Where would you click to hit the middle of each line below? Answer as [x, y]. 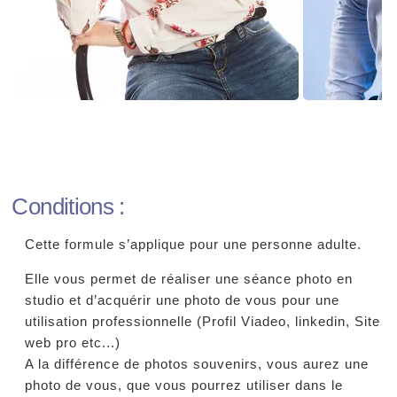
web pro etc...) [73, 343]
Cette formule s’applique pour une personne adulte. [194, 245]
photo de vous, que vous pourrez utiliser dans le [184, 385]
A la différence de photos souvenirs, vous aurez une [197, 364]
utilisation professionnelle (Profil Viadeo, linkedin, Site [203, 321]
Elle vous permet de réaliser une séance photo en [189, 279]
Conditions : [68, 206]
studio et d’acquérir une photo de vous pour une [183, 300]
